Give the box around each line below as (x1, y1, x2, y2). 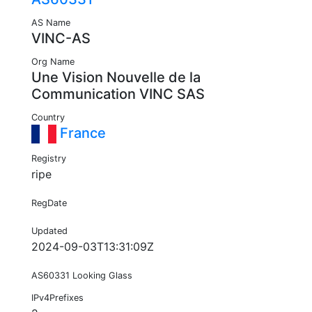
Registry (31, 153, 66, 164)
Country (31, 112, 65, 123)
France (56, 125, 106, 142)
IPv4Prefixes (31, 292, 84, 304)
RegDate (31, 198, 67, 209)
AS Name (31, 17, 70, 29)
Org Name (31, 56, 75, 68)
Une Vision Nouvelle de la (31, 69, 201, 86)
